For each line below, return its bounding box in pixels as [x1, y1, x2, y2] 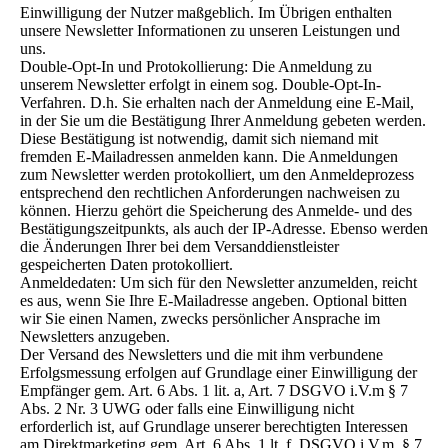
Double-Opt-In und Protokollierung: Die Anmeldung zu [20, 58, 372, 75]
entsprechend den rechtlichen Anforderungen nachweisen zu [20, 184, 400, 201]
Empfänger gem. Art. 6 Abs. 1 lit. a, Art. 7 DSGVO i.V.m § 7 [20, 382, 408, 399]
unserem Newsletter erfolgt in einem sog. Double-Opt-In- [20, 76, 381, 93]
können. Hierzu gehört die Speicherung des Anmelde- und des [20, 202, 412, 219]
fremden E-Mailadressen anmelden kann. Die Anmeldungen [20, 148, 398, 165]
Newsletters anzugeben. [20, 328, 170, 345]
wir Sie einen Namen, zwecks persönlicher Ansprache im [20, 310, 380, 327]
